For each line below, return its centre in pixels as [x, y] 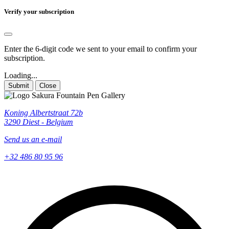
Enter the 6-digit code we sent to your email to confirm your [100, 49]
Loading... [21, 76]
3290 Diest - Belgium [39, 122]
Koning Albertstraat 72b [43, 113]
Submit [19, 86]
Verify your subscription [39, 12]
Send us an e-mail [33, 140]
